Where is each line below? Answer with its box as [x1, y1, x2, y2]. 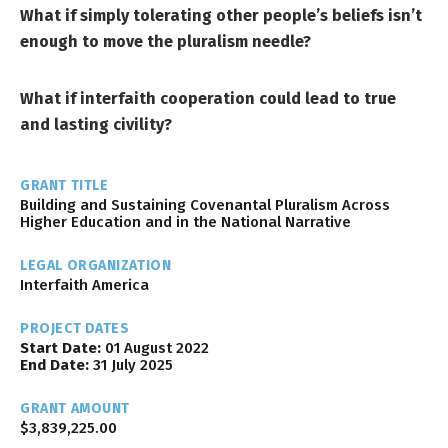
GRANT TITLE [20, 177, 109, 194]
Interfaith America [20, 276, 150, 294]
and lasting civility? [20, 115, 173, 134]
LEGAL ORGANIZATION [20, 257, 172, 274]
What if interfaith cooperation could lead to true [20, 89, 397, 108]
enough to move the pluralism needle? [20, 32, 312, 51]
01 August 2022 [101, 339, 210, 357]
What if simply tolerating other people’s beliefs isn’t [20, 6, 423, 25]
